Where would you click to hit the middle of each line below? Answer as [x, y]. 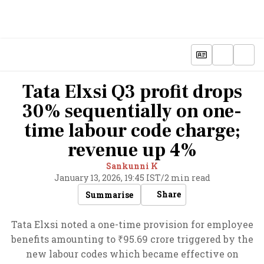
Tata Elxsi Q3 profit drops [132, 92]
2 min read [187, 178]
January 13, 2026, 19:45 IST [107, 178]
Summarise [109, 194]
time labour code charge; [132, 131]
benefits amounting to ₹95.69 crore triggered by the [132, 239]
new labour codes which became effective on [132, 254]
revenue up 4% [132, 150]
